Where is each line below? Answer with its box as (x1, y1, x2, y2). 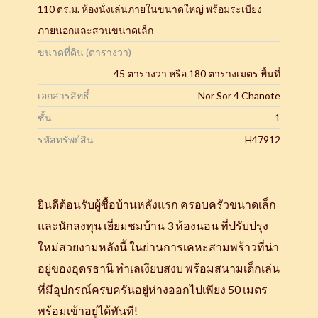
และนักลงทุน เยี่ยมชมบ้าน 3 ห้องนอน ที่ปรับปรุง (38, 218, 269, 232)
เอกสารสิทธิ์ (38, 89, 90, 102)
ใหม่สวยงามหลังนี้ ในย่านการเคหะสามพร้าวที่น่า (38, 239, 280, 253)
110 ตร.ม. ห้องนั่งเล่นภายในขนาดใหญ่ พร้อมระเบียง (38, 2, 263, 15)
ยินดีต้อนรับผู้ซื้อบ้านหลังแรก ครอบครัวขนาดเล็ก (38, 197, 277, 211)
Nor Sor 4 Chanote (197, 89, 280, 102)
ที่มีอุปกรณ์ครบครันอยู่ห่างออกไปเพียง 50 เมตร (38, 282, 268, 296)
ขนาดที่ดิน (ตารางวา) (38, 45, 132, 58)
